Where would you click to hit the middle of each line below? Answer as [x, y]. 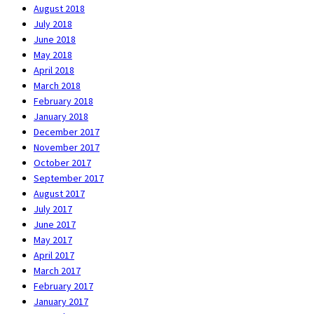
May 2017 [53, 239]
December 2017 [67, 131]
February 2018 [63, 101]
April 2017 [54, 255]
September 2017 [69, 178]
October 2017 [62, 162]
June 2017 [55, 224]
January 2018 [61, 116]
